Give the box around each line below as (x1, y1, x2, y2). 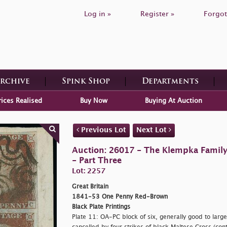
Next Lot (136, 126, 169, 133)
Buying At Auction (144, 97, 202, 104)
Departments (141, 78, 199, 86)
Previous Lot (79, 126, 126, 133)
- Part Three (71, 157, 122, 165)
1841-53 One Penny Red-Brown (71, 194, 168, 200)
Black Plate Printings (71, 204, 130, 210)
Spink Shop (61, 78, 110, 86)
